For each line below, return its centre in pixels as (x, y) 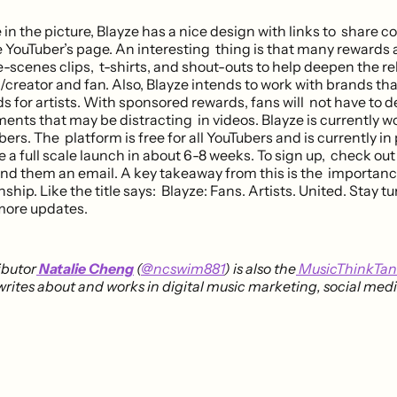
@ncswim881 (183, 268)
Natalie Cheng (85, 268)
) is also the (260, 268)
